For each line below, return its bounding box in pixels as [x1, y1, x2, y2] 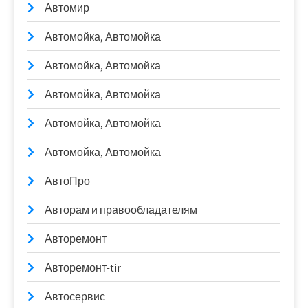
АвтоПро [45, 174, 90, 188]
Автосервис [45, 289, 105, 304]
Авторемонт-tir [45, 261, 121, 275]
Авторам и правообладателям [45, 203, 197, 217]
